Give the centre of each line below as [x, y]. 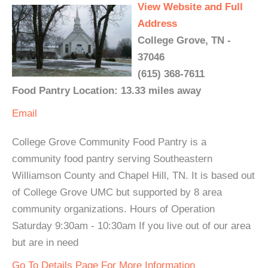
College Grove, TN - [184, 41]
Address [157, 24]
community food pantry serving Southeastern [112, 159]
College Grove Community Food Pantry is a [109, 142]
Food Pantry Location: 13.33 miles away [106, 91]
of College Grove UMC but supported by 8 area [117, 193]
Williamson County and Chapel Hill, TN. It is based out [133, 176]
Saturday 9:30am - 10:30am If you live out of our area [131, 226]
